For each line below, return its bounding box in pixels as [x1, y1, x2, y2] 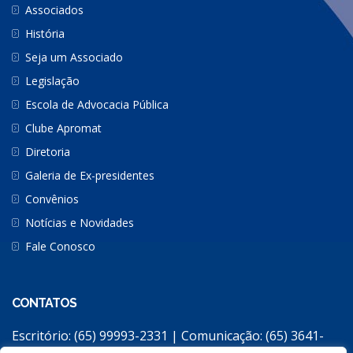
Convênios [25, 191, 79, 206]
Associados [25, 2, 84, 17]
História [25, 25, 65, 41]
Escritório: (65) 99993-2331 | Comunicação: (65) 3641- [12, 326, 324, 344]
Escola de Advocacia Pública [25, 96, 169, 112]
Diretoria [25, 143, 70, 159]
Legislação [25, 72, 80, 88]
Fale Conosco [25, 238, 95, 254]
